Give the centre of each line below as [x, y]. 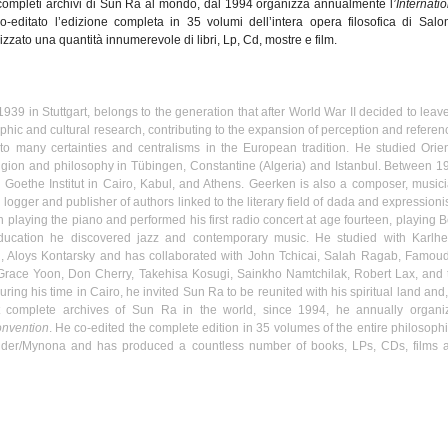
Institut [66, 184]
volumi [225, 22]
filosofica [372, 22]
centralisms [169, 148]
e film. [319, 40]
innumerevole [143, 40]
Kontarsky [68, 256]
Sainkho [259, 274]
